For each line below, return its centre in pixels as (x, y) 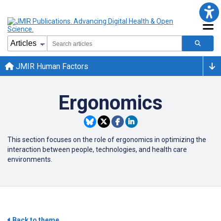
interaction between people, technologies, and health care (97, 149)
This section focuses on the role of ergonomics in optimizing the (107, 140)
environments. (30, 159)
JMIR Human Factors (51, 66)
